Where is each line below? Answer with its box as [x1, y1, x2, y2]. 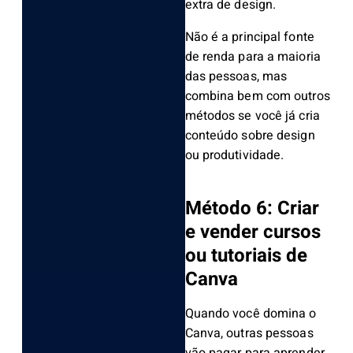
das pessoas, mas [184, 67, 288, 87]
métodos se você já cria [184, 106, 320, 126]
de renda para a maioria [184, 47, 321, 67]
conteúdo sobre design [184, 126, 315, 146]
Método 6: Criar [184, 195, 319, 223]
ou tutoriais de [184, 242, 307, 270]
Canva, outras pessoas [184, 324, 314, 344]
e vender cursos [184, 218, 321, 247]
